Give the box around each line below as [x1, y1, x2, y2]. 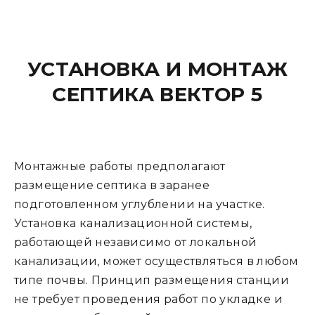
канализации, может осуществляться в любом [14, 255, 299, 268]
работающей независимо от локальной [14, 236, 257, 249]
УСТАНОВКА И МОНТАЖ [27, 57, 288, 81]
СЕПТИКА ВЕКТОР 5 [52, 82, 263, 106]
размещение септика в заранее [14, 179, 210, 192]
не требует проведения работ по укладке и [14, 292, 283, 306]
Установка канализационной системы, [14, 217, 252, 230]
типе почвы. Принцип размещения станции [14, 274, 290, 287]
